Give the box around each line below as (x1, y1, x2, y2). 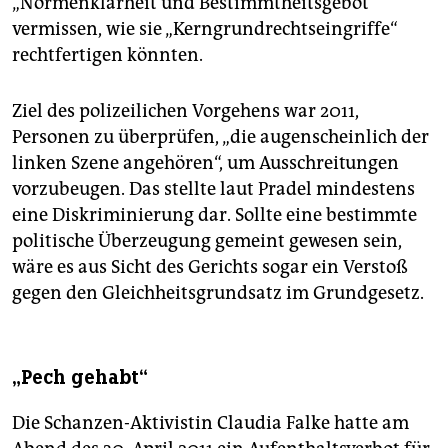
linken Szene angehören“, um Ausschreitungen (12, 152, 399, 175)
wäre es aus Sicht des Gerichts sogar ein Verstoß (12, 256, 408, 279)
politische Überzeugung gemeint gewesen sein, (12, 230, 402, 253)
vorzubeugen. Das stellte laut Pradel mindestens (12, 178, 415, 201)
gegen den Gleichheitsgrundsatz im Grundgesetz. (12, 282, 424, 305)
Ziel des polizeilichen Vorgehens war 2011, (12, 100, 359, 123)
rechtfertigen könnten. (12, 44, 203, 67)
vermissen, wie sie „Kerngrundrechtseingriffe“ (12, 18, 398, 41)
